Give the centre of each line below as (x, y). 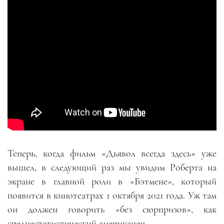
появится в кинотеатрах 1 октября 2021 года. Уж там (112, 195)
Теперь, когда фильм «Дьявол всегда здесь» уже (112, 153)
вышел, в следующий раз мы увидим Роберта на (112, 167)
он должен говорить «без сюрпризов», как (112, 209)
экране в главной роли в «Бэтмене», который (112, 181)
